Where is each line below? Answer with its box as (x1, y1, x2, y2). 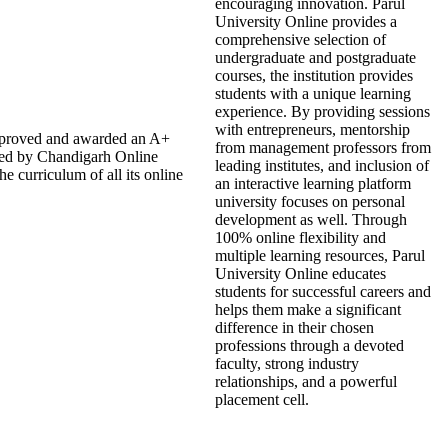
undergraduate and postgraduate (215, 49, 416, 66)
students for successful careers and (215, 283, 431, 300)
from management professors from (215, 139, 431, 156)
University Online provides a (215, 13, 397, 30)
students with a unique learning (215, 85, 411, 102)
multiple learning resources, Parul (215, 247, 425, 264)
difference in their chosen (215, 319, 374, 336)
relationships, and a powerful (215, 373, 397, 390)
